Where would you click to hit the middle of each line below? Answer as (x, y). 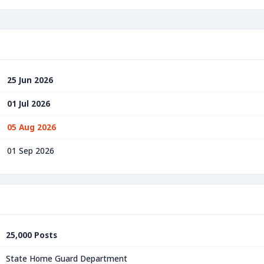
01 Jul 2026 (29, 103)
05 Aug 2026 (32, 127)
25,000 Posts (32, 235)
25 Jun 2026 (30, 80)
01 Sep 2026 (31, 151)
